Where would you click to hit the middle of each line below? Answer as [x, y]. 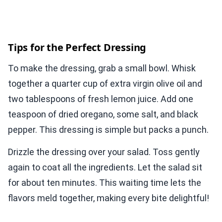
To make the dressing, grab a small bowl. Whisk [102, 68]
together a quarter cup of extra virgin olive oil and [105, 84]
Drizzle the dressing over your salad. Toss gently [104, 152]
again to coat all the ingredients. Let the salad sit [105, 167]
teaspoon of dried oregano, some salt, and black [103, 114]
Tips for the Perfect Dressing [77, 48]
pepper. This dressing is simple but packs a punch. [108, 130]
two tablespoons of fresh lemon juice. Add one [101, 99]
